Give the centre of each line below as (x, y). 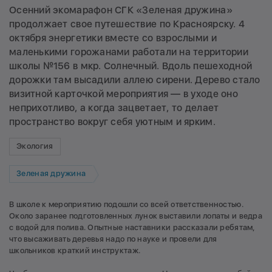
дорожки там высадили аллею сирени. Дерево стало (135, 80)
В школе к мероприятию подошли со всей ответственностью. (126, 204)
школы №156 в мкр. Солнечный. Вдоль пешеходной (131, 66)
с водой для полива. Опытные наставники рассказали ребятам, (132, 227)
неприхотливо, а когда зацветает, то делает (114, 107)
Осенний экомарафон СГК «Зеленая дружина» (121, 10)
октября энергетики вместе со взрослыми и (113, 38)
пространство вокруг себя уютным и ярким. (112, 121)
